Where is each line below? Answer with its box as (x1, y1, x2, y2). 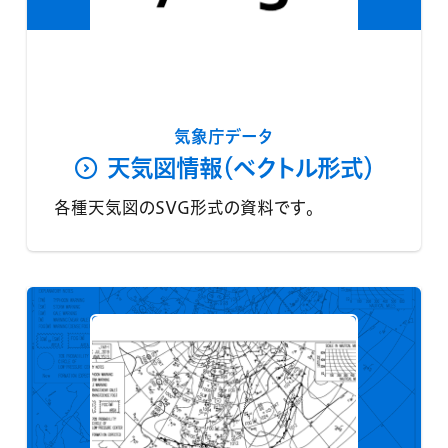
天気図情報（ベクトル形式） (107, 153, 374, 184)
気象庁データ (174, 126, 274, 148)
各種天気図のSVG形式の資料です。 (53, 197, 314, 219)
